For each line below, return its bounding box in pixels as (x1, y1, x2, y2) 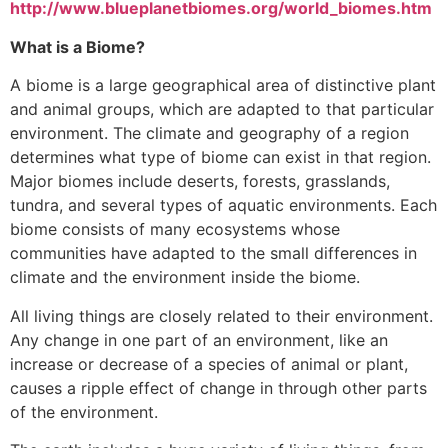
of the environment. (10, 401, 158, 422)
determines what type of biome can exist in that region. (10, 147, 431, 168)
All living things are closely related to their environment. (10, 305, 433, 326)
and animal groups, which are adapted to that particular (10, 99, 434, 120)
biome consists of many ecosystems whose (10, 219, 340, 240)
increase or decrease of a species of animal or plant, (10, 353, 408, 374)
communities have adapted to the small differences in (10, 243, 417, 264)
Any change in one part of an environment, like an (10, 329, 388, 350)
